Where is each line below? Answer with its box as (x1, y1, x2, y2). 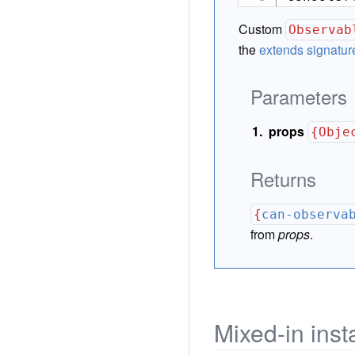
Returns (250, 165, 316, 193)
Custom (239, 20, 285, 38)
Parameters (250, 82, 347, 110)
